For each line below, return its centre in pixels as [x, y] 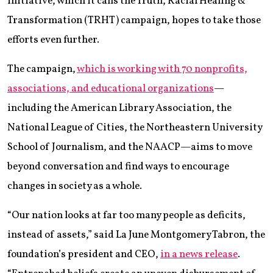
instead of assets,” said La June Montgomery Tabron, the [136, 235]
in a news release [199, 255]
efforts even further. [53, 40]
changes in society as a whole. [75, 186]
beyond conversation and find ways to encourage [118, 167]
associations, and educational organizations [111, 89]
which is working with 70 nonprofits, [162, 69]
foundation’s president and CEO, [84, 255]
